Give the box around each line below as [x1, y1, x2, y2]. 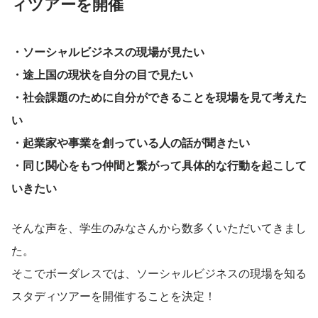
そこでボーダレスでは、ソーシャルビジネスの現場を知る [11, 264, 307, 281]
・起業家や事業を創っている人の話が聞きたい [11, 133, 250, 150]
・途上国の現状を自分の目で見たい [11, 65, 193, 82]
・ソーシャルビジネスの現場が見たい [11, 43, 204, 60]
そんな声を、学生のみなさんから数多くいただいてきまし [11, 219, 307, 236]
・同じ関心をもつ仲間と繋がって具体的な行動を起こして [11, 156, 307, 173]
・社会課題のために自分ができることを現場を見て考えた [11, 88, 307, 105]
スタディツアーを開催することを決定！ [11, 287, 216, 304]
